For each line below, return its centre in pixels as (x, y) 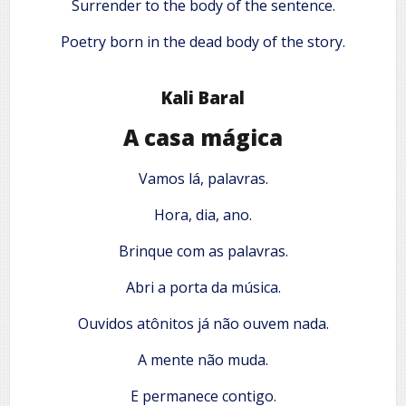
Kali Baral (203, 98)
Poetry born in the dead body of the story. (203, 41)
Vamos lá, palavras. (203, 179)
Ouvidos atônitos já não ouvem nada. (203, 324)
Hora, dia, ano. (203, 215)
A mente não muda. (203, 360)
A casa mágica (203, 138)
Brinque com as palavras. (203, 251)
